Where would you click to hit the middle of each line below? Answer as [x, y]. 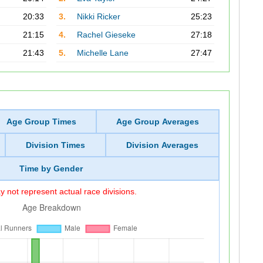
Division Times [55, 145]
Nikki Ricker [98, 16]
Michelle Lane [102, 53]
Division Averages [162, 145]
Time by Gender [51, 168]
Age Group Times [42, 122]
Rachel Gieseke [106, 35]
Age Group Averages [157, 122]
